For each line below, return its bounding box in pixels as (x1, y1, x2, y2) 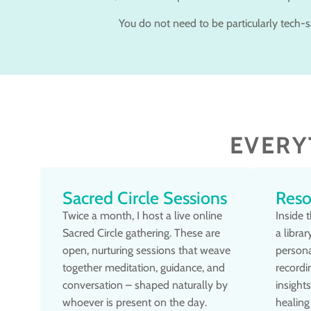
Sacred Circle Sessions (62, 187, 227, 209)
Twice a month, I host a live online (62, 209, 222, 223)
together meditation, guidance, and (62, 261, 225, 275)
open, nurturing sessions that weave (62, 244, 230, 258)
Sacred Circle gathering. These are (62, 226, 220, 240)
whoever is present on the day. (62, 296, 207, 310)
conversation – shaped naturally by (62, 278, 228, 292)
